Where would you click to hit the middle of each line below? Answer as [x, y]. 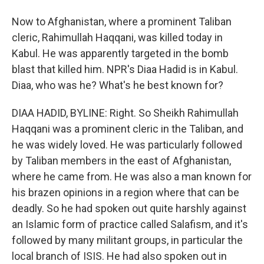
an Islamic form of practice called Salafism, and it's [130, 224]
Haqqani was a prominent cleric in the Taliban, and [128, 129]
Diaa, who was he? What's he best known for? [118, 85]
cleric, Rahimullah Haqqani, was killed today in [117, 37]
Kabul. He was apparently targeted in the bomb [120, 53]
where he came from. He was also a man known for [132, 176]
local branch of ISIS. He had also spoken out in [119, 256]
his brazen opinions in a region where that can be [126, 192]
